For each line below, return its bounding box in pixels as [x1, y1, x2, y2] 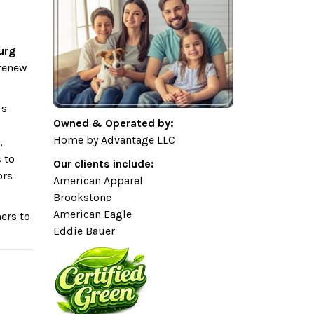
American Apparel [53, 174, 143, 187]
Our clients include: [53, 157, 154, 170]
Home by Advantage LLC [53, 133, 175, 146]
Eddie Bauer [53, 224, 115, 238]
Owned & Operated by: [53, 116, 174, 130]
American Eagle [53, 207, 132, 221]
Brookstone [53, 191, 111, 204]
